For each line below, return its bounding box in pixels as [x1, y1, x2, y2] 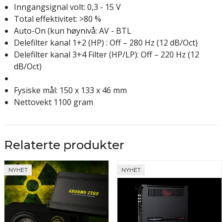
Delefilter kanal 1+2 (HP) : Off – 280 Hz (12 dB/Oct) [14, 37, 198, 48]
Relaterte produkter [4, 137, 124, 152]
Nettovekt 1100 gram [14, 96, 93, 108]
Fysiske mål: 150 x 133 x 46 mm [14, 84, 127, 96]
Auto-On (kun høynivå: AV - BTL [14, 25, 131, 36]
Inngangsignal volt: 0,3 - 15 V [14, 1, 121, 12]
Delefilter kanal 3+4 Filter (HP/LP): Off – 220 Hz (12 [14, 49, 199, 60]
